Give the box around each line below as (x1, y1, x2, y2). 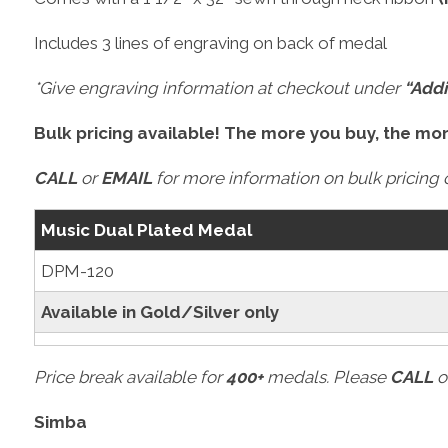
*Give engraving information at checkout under (33, 77, 404, 98)
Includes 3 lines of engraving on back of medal (33, 32, 387, 53)
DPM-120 (40, 260, 114, 281)
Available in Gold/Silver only (40, 301, 279, 322)
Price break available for (33, 366, 226, 387)
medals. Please (262, 366, 390, 387)
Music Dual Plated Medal (40, 219, 252, 240)
